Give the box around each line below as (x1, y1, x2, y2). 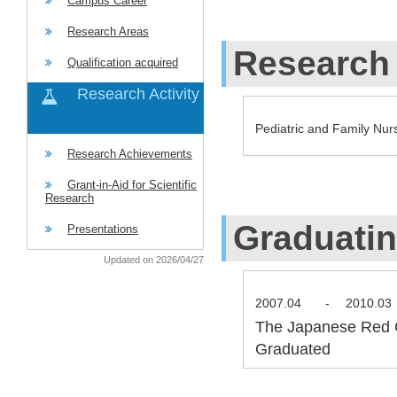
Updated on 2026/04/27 (104, 254, 204, 265)
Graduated (255, 339, 331, 358)
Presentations (67, 222, 138, 236)
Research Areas (67, 25, 149, 38)
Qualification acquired (67, 56, 178, 69)
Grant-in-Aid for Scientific (67, 178, 197, 191)
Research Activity (77, 85, 199, 103)
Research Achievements (67, 147, 192, 160)
